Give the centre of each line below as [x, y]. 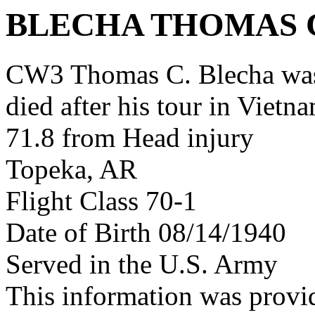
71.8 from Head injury [130, 138]
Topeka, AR [71, 169]
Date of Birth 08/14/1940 [146, 233]
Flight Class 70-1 [101, 201]
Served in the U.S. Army [142, 264]
